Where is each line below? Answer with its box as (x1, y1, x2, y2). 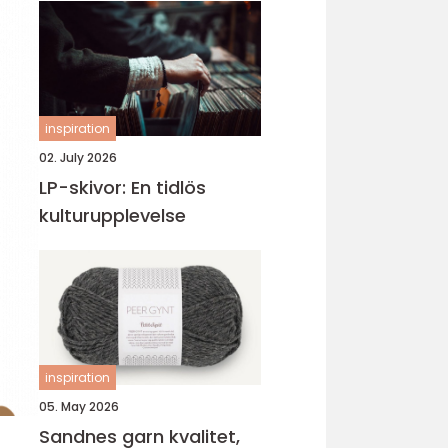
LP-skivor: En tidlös (39, 175, 206, 200)
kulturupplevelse (39, 203, 186, 228)
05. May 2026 (39, 398, 119, 415)
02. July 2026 (39, 149, 117, 166)
